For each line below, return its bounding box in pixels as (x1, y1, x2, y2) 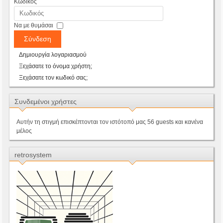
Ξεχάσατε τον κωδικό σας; (19, 74, 88, 81)
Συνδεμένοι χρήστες (14, 97, 77, 106)
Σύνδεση (24, 34, 52, 43)
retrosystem (14, 150, 52, 159)
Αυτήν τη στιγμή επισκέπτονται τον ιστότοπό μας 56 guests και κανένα (16, 118, 204, 125)
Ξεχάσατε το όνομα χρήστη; (19, 62, 93, 70)
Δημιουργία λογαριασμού (19, 51, 87, 58)
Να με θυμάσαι (14, 21, 54, 29)
